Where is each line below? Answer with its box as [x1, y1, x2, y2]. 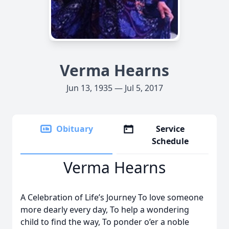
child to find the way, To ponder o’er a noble [20, 216, 189, 227]
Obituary [56, 123, 93, 134]
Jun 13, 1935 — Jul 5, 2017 [66, 82, 163, 94]
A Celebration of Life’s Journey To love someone [20, 192, 203, 203]
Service [156, 123, 185, 134]
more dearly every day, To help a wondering [20, 204, 189, 215]
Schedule [152, 135, 189, 147]
